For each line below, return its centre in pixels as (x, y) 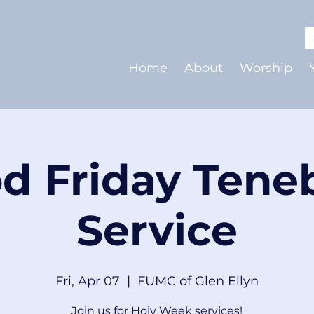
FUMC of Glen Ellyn (198, 281)
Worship (266, 68)
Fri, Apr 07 (88, 281)
